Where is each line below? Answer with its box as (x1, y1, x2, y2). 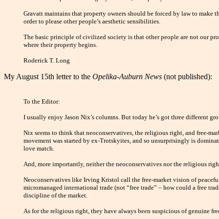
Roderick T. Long (23, 57, 70, 65)
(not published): (162, 72, 212, 81)
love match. (23, 145, 54, 153)
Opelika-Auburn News (92, 72, 162, 81)
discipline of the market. (23, 192, 88, 199)
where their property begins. (23, 41, 97, 49)
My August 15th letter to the (4, 72, 92, 81)
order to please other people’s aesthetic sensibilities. (23, 18, 160, 25)
